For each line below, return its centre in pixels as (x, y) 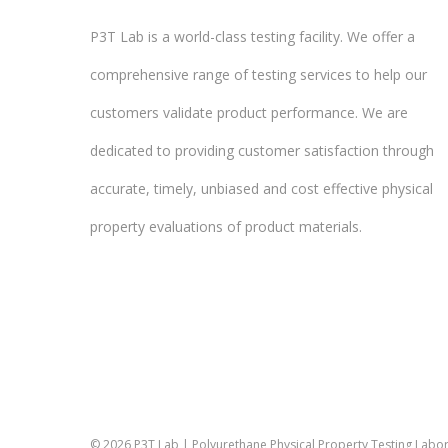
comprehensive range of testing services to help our (258, 75)
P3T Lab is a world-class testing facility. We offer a (252, 37)
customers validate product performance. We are (249, 113)
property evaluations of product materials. (226, 227)
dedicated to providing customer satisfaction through (262, 151)
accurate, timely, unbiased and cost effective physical (261, 189)
